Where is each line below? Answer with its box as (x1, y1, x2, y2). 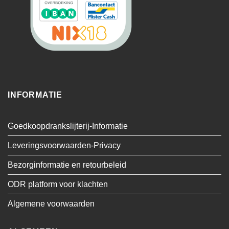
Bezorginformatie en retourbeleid (8, 160, 126, 169)
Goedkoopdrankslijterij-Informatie (8, 121, 128, 130)
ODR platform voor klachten (8, 179, 108, 189)
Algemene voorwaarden (8, 199, 95, 208)
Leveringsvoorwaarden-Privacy (8, 141, 121, 150)
